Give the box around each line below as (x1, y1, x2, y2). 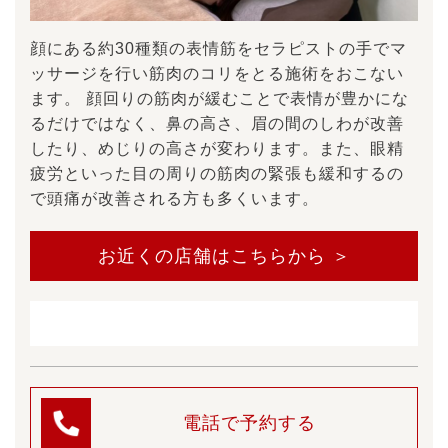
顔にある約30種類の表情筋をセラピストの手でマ (30, 40, 407, 57)
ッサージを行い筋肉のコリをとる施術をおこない (30, 65, 404, 82)
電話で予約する (182, 413, 316, 433)
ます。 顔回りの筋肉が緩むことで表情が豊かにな (30, 90, 409, 107)
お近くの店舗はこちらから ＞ (97, 246, 351, 266)
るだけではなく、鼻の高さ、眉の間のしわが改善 (30, 115, 404, 132)
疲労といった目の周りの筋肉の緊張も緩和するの (30, 165, 404, 182)
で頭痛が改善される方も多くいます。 (30, 190, 319, 207)
